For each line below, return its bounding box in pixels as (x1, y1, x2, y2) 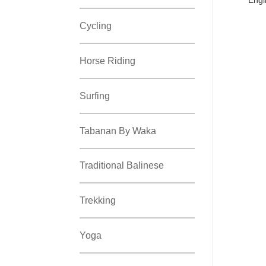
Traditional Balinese (80, 160, 164, 171)
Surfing (80, 90, 110, 101)
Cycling (80, 21, 112, 31)
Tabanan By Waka (80, 125, 157, 136)
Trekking (80, 195, 116, 206)
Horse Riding (80, 55, 136, 66)
